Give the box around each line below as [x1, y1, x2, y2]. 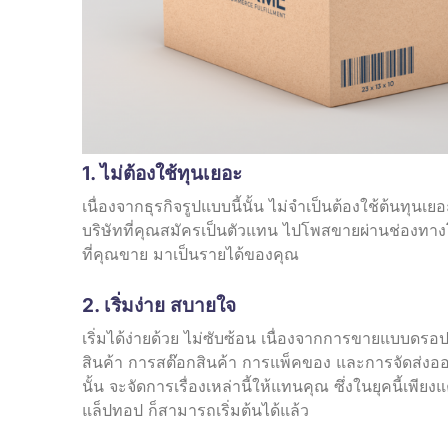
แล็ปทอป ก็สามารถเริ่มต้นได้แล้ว [82, 399, 309, 420]
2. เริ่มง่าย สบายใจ [82, 293, 236, 317]
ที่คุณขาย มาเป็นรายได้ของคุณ [82, 243, 299, 264]
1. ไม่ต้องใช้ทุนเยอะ [82, 161, 242, 185]
